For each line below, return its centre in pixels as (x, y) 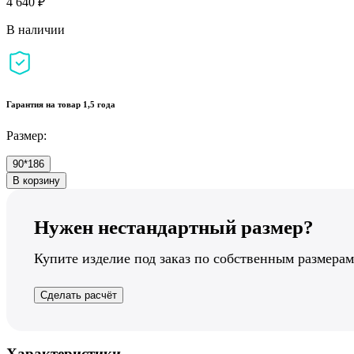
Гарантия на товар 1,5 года (61, 104)
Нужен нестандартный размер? (174, 227)
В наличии (36, 29)
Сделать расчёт (79, 295)
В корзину (36, 180)
